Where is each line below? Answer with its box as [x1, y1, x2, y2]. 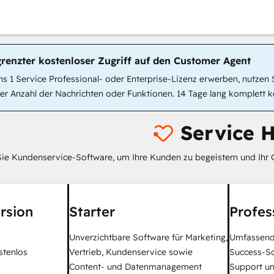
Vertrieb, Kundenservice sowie [69, 246, 193, 257]
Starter [69, 203, 115, 220]
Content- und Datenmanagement [69, 261, 202, 272]
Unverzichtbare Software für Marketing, [69, 232, 228, 243]
